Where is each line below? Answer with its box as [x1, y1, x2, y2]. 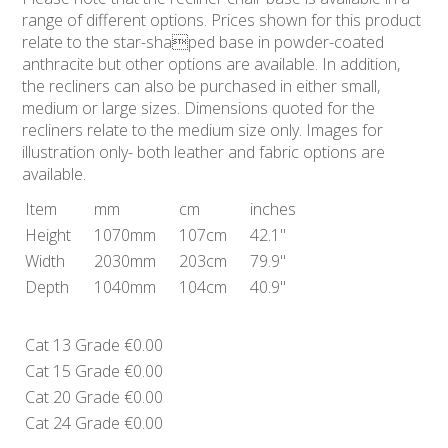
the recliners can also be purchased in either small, [22, 75, 381, 97]
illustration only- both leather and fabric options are [22, 141, 386, 163]
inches [250, 198, 297, 220]
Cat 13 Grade [25, 334, 121, 356]
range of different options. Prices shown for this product [22, 9, 422, 31]
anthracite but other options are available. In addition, [22, 53, 401, 75]
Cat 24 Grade [25, 412, 121, 434]
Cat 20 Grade [25, 386, 121, 408]
